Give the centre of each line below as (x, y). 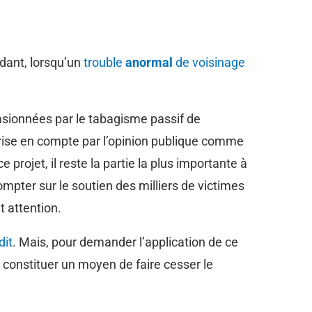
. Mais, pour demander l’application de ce (125, 242)
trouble (104, 62)
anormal (149, 62)
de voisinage (209, 62)
